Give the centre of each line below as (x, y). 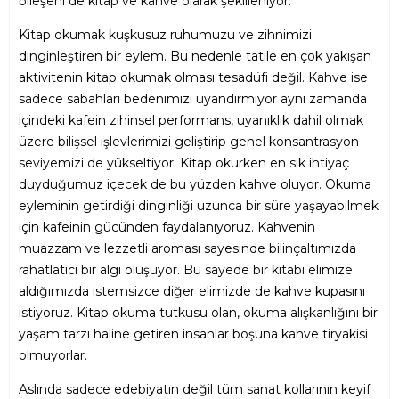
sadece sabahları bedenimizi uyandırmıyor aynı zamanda (193, 99)
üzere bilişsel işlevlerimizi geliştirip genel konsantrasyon (189, 142)
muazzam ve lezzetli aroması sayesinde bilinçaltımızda (187, 249)
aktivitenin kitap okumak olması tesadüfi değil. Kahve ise (193, 78)
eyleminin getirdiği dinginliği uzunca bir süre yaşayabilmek (199, 206)
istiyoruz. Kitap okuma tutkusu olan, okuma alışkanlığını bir (198, 313)
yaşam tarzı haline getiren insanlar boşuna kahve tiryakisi (193, 334)
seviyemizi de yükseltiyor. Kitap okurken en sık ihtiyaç (184, 163)
